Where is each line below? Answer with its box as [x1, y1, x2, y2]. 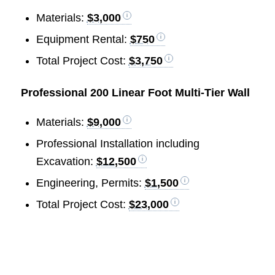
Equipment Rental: [36, 33, 130, 46]
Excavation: [36, 155, 96, 168]
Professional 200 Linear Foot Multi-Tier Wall [20, 87, 250, 99]
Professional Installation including [36, 137, 199, 150]
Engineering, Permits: [36, 176, 145, 189]
